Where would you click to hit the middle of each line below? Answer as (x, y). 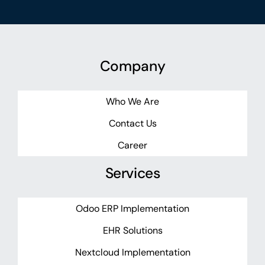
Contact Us (132, 123)
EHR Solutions (132, 230)
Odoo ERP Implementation (132, 208)
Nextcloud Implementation (132, 252)
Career (132, 145)
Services (132, 174)
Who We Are (132, 101)
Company (132, 67)
